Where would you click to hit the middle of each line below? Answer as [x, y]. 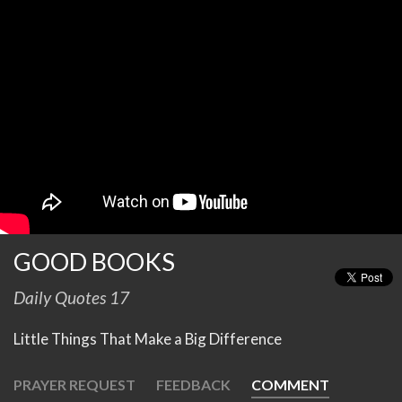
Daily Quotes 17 [71, 298]
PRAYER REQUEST [74, 385]
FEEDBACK [193, 385]
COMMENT [290, 385]
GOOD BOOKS [94, 262]
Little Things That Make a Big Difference [148, 339]
